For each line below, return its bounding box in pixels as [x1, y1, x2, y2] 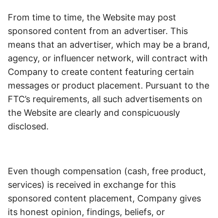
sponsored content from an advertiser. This [8, 26, 188, 36]
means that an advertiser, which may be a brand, [8, 39, 210, 50]
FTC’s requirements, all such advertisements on [8, 94, 202, 104]
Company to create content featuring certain [8, 67, 194, 77]
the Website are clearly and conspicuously [8, 108, 180, 118]
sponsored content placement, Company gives [8, 193, 201, 203]
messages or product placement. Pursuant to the [8, 80, 209, 91]
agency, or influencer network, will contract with [8, 53, 208, 63]
